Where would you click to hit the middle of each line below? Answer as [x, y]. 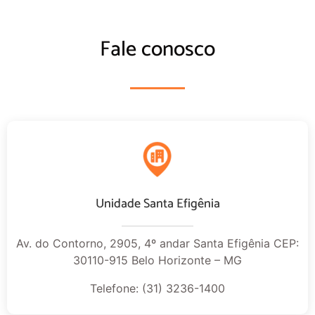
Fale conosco [157, 50]
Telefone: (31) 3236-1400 [157, 288]
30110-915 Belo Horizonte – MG [157, 260]
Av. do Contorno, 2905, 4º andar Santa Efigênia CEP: [157, 243]
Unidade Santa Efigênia [157, 204]
